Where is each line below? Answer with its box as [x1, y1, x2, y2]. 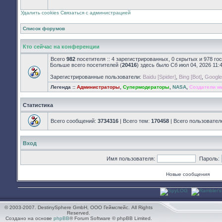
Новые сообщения [166, 171, 210, 177]
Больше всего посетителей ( [50, 62, 122, 68]
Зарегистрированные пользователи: [50, 74, 143, 80]
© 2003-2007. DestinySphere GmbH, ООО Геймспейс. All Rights [4, 205, 153, 210]
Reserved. [67, 210, 90, 216]
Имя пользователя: [106, 156, 155, 162]
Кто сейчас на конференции [23, 44, 100, 50]
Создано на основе [5, 216, 54, 221]
